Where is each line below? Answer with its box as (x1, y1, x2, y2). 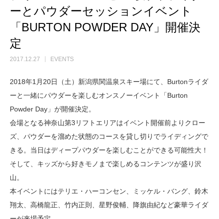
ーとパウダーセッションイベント (10, 4, 192, 18)
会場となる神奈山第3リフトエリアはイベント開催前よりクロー (10, 118, 205, 127)
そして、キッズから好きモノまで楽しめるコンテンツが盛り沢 (10, 159, 201, 168)
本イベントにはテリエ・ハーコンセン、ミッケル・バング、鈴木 (10, 187, 208, 195)
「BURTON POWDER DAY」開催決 (10, 20, 200, 34)
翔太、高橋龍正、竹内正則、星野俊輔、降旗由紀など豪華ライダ (10, 200, 208, 209)
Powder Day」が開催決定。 (10, 105, 95, 113)
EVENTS (50, 55, 74, 63)
